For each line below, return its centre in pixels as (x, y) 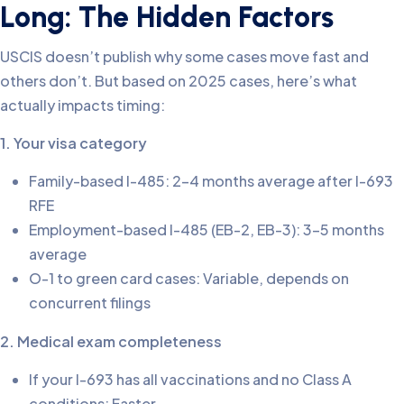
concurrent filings (90, 302)
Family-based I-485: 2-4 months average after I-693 (211, 180)
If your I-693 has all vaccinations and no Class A (190, 379)
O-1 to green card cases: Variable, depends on (189, 278)
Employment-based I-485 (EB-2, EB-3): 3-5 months (207, 229)
